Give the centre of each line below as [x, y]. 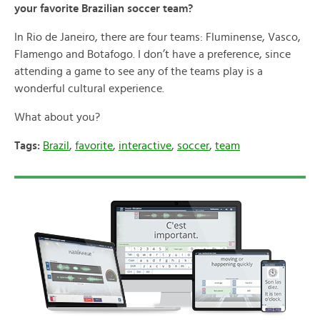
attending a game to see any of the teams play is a [139, 71]
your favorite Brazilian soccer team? [104, 9]
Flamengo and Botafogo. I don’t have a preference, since [152, 54]
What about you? [57, 117]
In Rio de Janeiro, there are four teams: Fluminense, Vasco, [157, 37]
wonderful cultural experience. [89, 89]
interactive [145, 146]
